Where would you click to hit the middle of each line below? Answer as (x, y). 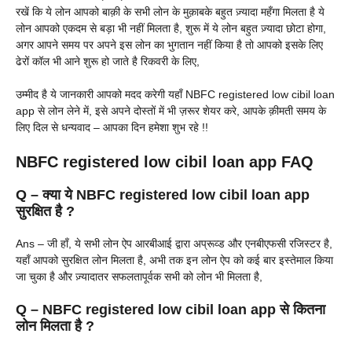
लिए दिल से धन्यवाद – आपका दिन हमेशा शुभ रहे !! (112, 127)
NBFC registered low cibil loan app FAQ (165, 161)
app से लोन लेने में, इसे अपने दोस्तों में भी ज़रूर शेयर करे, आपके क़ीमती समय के (171, 110)
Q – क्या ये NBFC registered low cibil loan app (163, 194)
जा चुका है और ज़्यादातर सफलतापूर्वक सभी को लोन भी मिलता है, (139, 276)
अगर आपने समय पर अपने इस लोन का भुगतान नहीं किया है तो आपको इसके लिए (169, 44)
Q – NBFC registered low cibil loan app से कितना (170, 309)
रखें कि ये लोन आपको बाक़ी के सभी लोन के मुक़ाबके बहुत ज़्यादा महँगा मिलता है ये (170, 11)
